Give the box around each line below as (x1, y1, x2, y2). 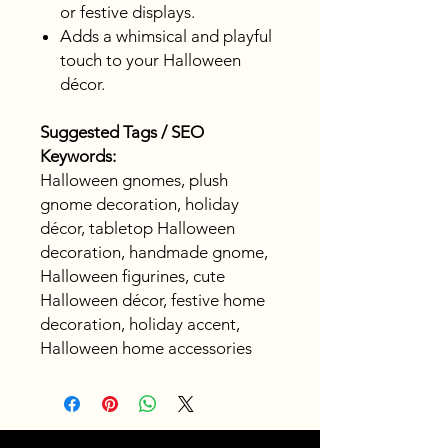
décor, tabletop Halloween (40, 218, 235, 239)
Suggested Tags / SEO (40, 122, 204, 143)
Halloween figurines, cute (40, 266, 225, 287)
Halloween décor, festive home (40, 290, 265, 311)
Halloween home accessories (40, 338, 252, 359)
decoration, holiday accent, (40, 314, 240, 335)
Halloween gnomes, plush (40, 170, 228, 191)
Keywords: (40, 146, 116, 167)
